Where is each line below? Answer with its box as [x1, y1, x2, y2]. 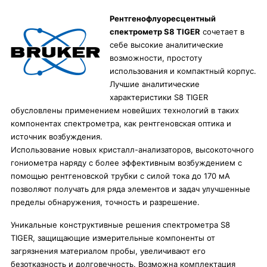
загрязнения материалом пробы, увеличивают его [11, 246, 206, 256]
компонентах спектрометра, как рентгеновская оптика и [11, 119, 231, 128]
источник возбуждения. [11, 132, 103, 141]
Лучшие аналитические [110, 79, 200, 89]
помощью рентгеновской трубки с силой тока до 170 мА [11, 171, 230, 181]
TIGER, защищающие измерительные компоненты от [11, 233, 215, 243]
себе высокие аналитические [110, 40, 223, 49]
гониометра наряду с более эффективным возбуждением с [11, 158, 242, 167]
